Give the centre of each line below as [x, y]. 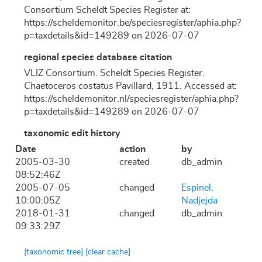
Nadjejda [199, 201]
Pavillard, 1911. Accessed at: [175, 86]
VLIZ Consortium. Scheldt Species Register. [114, 73]
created [134, 162]
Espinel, [197, 188]
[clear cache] [108, 252]
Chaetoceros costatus [69, 86]
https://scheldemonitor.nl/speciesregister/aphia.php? [131, 99]
